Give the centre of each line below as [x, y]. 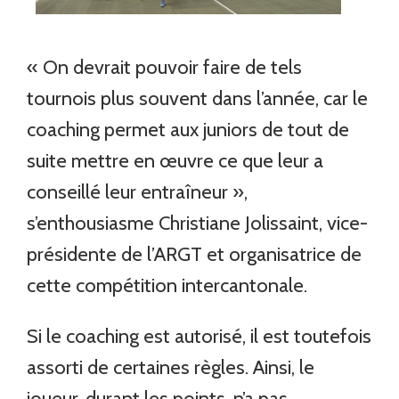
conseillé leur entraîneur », [138, 191]
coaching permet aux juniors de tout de [188, 129]
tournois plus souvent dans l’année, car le [198, 98]
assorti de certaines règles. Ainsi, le [171, 367]
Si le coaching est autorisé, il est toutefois [199, 336]
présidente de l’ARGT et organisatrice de [195, 254]
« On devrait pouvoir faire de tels [165, 67]
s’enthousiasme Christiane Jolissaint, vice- [198, 223]
